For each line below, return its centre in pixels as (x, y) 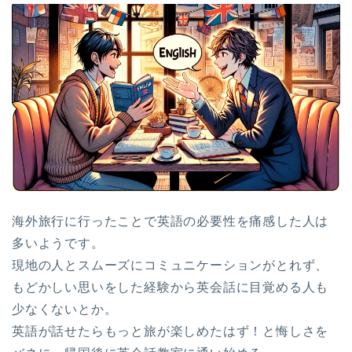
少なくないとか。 (65, 309)
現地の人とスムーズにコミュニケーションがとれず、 (170, 265)
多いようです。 (58, 243)
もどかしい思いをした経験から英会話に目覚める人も (170, 287)
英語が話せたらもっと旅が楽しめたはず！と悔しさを (170, 331)
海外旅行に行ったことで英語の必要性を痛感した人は (170, 221)
